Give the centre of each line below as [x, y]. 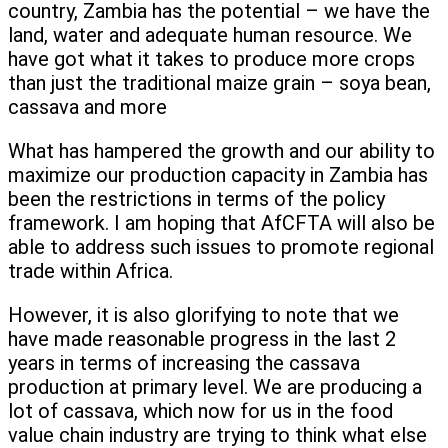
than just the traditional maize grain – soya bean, [219, 83]
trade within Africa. [90, 271]
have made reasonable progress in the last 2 [202, 339]
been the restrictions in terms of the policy [196, 199]
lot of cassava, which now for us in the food [200, 411]
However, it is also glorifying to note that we [203, 315]
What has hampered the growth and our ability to [221, 151]
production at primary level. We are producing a [215, 387]
